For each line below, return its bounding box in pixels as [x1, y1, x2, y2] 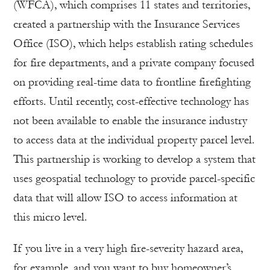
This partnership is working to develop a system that [13, 152, 256, 166]
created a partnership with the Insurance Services [13, 17, 240, 31]
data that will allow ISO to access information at [13, 190, 237, 204]
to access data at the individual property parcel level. [13, 133, 254, 146]
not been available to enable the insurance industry [13, 113, 247, 127]
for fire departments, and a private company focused [13, 55, 254, 69]
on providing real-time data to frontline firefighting [13, 75, 251, 89]
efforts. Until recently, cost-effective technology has [13, 94, 249, 108]
